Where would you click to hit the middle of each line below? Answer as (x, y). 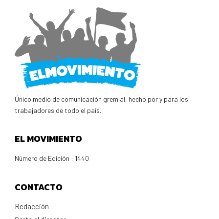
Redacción (32, 206)
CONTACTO (39, 187)
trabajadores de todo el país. (58, 110)
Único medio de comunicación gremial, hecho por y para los (101, 99)
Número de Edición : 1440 (52, 158)
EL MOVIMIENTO (48, 138)
